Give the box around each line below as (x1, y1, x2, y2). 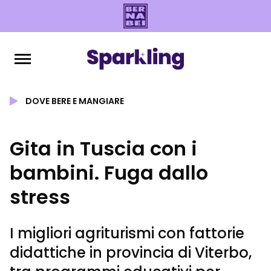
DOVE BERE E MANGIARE (25, 95, 124, 107)
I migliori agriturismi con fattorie (10, 223, 244, 243)
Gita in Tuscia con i (10, 135, 197, 162)
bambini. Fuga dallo (10, 159, 208, 186)
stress (10, 183, 70, 211)
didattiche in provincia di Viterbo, (10, 243, 252, 263)
